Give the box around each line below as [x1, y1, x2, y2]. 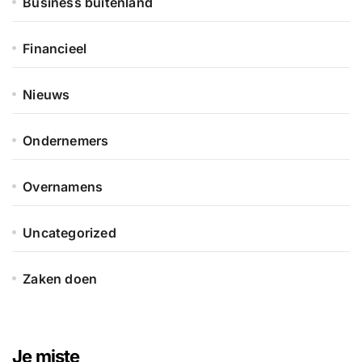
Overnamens [23, 178, 103, 195]
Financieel [23, 40, 87, 57]
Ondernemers [23, 132, 109, 149]
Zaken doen [23, 270, 98, 287]
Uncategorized [23, 224, 116, 241]
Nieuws [23, 86, 70, 103]
